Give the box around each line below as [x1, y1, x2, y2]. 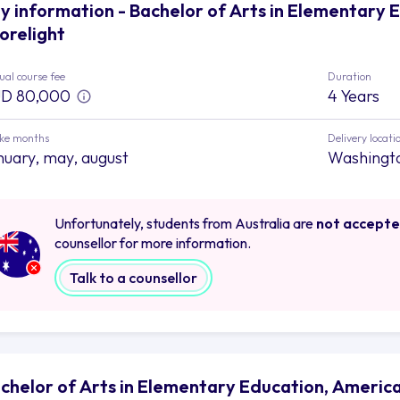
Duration [327, 69, 371, 83]
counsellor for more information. [54, 233, 251, 252]
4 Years [327, 85, 379, 106]
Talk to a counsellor [70, 268, 197, 287]
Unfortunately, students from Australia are [54, 213, 316, 232]
